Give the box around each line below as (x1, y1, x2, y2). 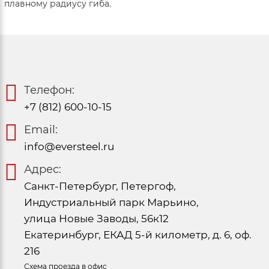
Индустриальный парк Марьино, (24, 196, 199, 208)
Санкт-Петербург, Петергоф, (24, 180, 176, 192)
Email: (24, 122, 58, 136)
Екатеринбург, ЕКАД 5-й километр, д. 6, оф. (24, 228, 252, 241)
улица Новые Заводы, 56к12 (24, 212, 169, 225)
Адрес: (24, 162, 61, 176)
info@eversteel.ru (24, 140, 114, 153)
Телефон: (24, 83, 74, 97)
